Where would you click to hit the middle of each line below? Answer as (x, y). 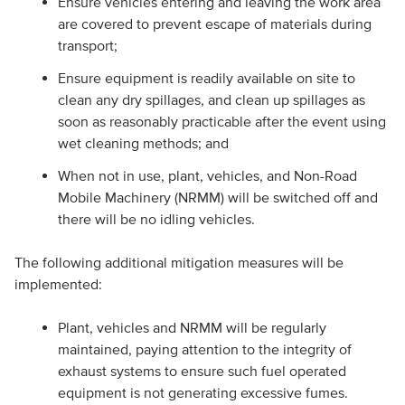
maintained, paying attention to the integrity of (204, 349)
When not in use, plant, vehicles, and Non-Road (207, 175)
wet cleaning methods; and (143, 143)
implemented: (58, 284)
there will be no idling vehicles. (156, 219)
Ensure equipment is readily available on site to (206, 78)
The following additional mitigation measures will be (179, 262)
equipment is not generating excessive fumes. (202, 392)
